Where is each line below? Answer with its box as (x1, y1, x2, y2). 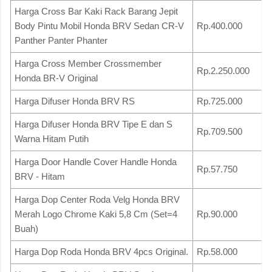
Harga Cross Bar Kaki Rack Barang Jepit (15, 5, 178, 16)
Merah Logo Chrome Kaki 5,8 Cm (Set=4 (15, 208, 177, 219)
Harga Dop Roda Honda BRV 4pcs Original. (15, 246, 188, 257)
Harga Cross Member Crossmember (15, 58, 161, 69)
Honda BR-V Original (15, 72, 98, 83)
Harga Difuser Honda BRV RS (15, 95, 135, 106)
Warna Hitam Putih (15, 133, 89, 144)
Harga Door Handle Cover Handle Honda (15, 156, 177, 167)
